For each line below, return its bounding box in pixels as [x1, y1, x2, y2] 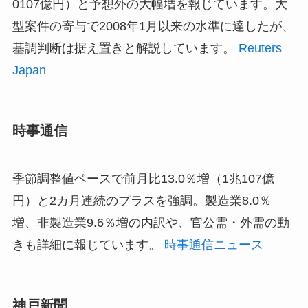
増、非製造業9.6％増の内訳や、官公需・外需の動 [12, 215, 289, 230]
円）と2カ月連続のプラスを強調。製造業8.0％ [12, 193, 272, 208]
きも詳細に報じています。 [12, 237, 164, 252]
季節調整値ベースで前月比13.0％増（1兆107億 [12, 171, 274, 186]
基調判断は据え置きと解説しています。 [12, 41, 239, 56]
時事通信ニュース [164, 237, 263, 252]
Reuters [238, 41, 282, 56]
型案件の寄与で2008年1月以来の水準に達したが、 [12, 19, 294, 34]
